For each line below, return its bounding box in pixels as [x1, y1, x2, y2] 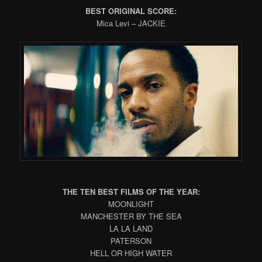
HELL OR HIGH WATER [90, 247, 172, 259]
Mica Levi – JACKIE [96, 17, 166, 29]
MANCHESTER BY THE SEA [80, 211, 182, 222]
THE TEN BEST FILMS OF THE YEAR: [62, 186, 200, 198]
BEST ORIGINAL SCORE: [85, 5, 177, 16]
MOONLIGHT [108, 198, 154, 210]
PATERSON [111, 235, 151, 247]
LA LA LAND [109, 223, 153, 235]
